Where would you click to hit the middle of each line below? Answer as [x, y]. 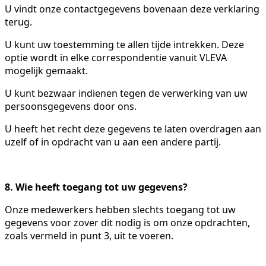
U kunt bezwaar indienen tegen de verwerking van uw [126, 93]
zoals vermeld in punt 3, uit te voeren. [89, 235]
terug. [18, 22]
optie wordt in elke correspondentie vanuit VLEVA [116, 57]
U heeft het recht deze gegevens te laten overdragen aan [133, 129]
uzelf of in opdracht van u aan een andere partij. [113, 142]
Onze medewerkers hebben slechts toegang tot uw [120, 209]
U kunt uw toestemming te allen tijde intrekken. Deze [124, 44]
